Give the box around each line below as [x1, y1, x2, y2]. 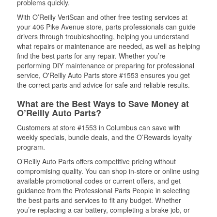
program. [17, 142, 45, 152]
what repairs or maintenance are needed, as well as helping [17, 41, 200, 51]
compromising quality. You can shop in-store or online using [17, 166, 199, 176]
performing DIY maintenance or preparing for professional [17, 61, 194, 70]
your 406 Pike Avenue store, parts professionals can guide [17, 22, 196, 31]
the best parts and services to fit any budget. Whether [17, 195, 181, 205]
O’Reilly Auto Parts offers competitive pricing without [17, 156, 176, 166]
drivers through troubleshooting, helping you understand [17, 31, 189, 41]
